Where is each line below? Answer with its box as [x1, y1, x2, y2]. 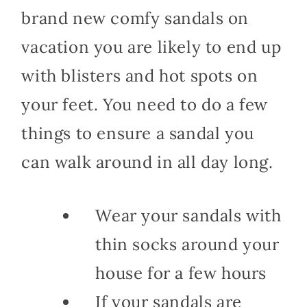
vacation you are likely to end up [21, 36, 282, 58]
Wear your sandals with [95, 204, 282, 226]
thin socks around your [95, 233, 280, 255]
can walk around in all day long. [21, 151, 273, 173]
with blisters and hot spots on [21, 64, 258, 86]
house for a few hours [95, 262, 267, 284]
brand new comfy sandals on [21, 7, 249, 29]
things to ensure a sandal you [21, 122, 254, 144]
